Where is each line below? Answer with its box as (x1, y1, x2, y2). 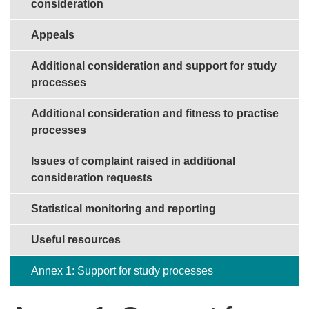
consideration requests (31, 172, 152, 184)
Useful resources (31, 234, 121, 246)
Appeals (31, 29, 74, 41)
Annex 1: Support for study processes (31, 265, 213, 277)
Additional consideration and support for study (31, 60, 277, 72)
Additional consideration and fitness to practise (31, 108, 279, 120)
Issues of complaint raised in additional (31, 155, 235, 168)
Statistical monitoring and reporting (31, 203, 216, 215)
